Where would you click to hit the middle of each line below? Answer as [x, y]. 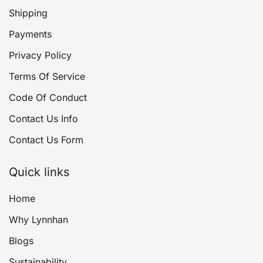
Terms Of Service [47, 76]
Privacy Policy [40, 55]
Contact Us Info [43, 118]
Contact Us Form [46, 139]
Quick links [39, 172]
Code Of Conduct [48, 97]
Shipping [28, 13]
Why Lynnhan [38, 219]
